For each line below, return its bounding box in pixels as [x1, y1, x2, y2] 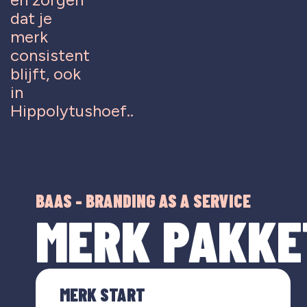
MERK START [60, 283, 145, 305]
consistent [10, 45, 90, 66]
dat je [10, 8, 52, 29]
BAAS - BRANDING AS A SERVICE [36, 189, 251, 211]
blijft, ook [10, 64, 81, 84]
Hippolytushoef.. [10, 101, 134, 121]
